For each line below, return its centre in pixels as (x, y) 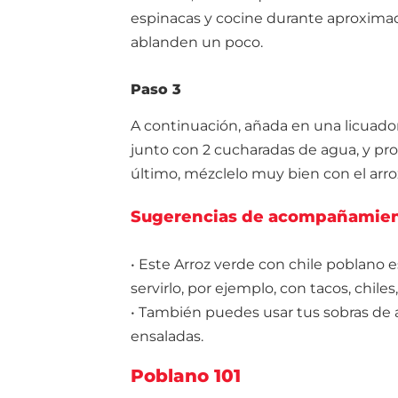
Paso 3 (156, 89)
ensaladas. (167, 336)
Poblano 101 (186, 376)
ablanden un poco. (197, 42)
